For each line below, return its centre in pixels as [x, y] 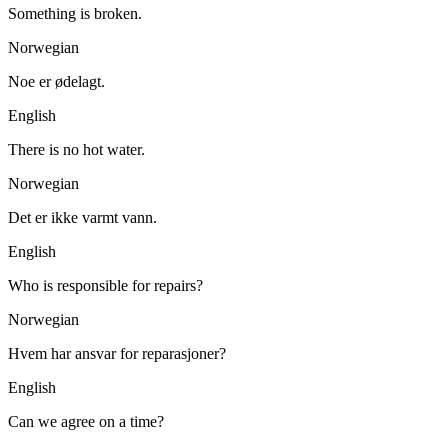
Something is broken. [75, 14]
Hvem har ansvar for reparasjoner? [117, 354]
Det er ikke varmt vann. [82, 218]
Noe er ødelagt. [56, 82]
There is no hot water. [76, 150]
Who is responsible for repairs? [105, 286]
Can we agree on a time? [86, 422]
